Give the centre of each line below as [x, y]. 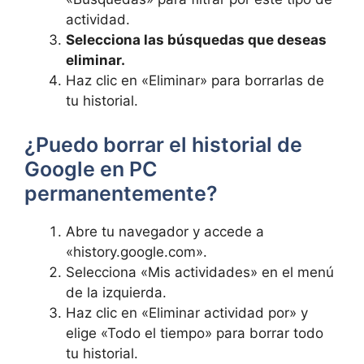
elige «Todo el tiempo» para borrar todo [195, 333]
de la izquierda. [116, 292]
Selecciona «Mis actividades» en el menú [200, 272]
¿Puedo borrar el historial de [163, 144]
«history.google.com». [136, 251]
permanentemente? [121, 193]
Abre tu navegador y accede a [165, 231]
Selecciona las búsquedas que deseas [196, 40]
